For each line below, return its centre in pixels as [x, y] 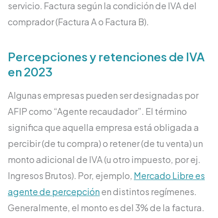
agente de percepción [54, 192]
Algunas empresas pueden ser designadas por [103, 95]
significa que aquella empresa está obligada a [103, 127]
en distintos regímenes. [148, 192]
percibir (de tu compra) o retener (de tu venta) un [105, 144]
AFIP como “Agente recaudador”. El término [97, 111]
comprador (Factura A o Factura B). [78, 22]
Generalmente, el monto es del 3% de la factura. [106, 208]
